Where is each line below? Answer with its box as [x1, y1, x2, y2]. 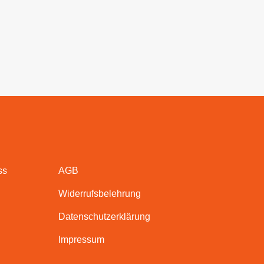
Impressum [58, 234, 104, 245]
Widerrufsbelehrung [58, 188, 141, 199]
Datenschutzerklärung [58, 211, 150, 222]
